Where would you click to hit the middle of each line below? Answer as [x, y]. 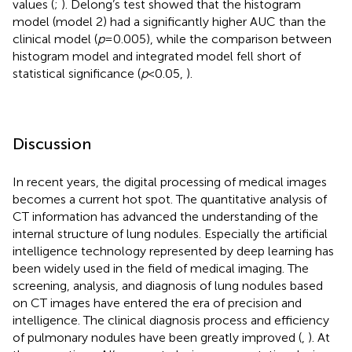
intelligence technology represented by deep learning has [173, 251]
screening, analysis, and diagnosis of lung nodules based [168, 285]
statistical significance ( [77, 73]
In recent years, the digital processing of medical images [170, 181]
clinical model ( [55, 38]
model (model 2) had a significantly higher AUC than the [169, 21]
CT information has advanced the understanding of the [165, 216]
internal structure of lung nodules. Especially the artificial [170, 233]
